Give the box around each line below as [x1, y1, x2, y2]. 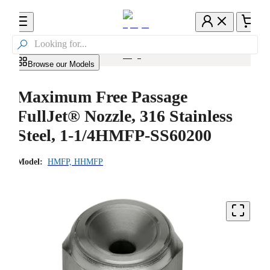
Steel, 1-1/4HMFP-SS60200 [17, 125, 212, 145]
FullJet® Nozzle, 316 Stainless [17, 106, 233, 125]
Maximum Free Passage [17, 87, 187, 106]
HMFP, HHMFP [48, 157, 103, 166]
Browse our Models [28, 59, 95, 69]
